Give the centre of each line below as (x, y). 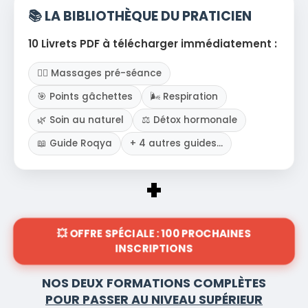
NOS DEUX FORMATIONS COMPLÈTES (154, 283)
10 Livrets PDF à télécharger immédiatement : (153, 43)
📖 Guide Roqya (75, 143)
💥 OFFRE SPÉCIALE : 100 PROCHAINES (154, 233)
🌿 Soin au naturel (80, 120)
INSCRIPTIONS (154, 248)
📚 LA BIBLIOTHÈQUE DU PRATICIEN (140, 16)
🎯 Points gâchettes (85, 96)
